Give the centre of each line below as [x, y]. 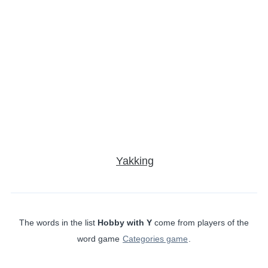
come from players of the [200, 222]
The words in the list [58, 222]
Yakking [135, 161]
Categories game [155, 238]
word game [100, 238]
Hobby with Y [125, 222]
